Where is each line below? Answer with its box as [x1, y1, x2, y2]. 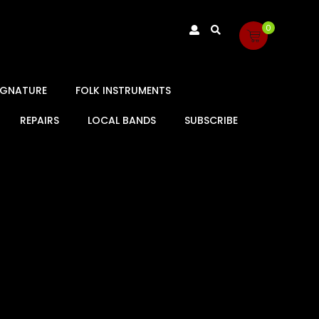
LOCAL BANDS [88, 113, 157, 127]
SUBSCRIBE [184, 113, 239, 127]
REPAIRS [20, 113, 60, 127]
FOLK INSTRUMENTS [75, 83, 172, 98]
